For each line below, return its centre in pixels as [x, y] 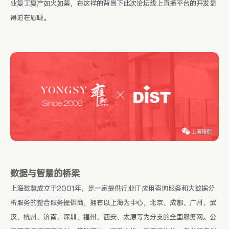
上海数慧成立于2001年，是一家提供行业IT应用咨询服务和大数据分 [112, 189]
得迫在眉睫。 [30, 18]
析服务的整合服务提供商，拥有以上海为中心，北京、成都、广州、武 [113, 203]
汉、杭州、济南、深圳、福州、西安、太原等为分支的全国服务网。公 [113, 217]
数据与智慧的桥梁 [45, 174]
